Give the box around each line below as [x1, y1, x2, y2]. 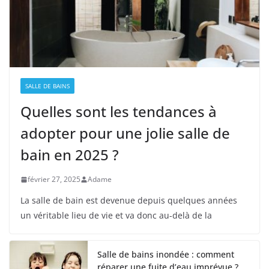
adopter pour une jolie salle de [20, 123, 230, 144]
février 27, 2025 [28, 174, 80, 185]
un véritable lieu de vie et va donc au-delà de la [20, 210, 212, 222]
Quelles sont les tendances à [20, 101, 217, 122]
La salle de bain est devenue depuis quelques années [20, 195, 237, 207]
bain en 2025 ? [20, 145, 119, 165]
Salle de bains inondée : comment [97, 249, 234, 261]
